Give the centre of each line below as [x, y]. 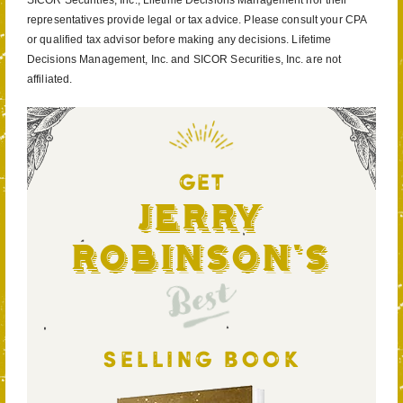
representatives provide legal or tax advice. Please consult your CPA [197, 20]
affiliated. [50, 80]
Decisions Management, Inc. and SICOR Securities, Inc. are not [184, 60]
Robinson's [201, 260]
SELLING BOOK [201, 362]
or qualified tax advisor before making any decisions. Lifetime [179, 40]
